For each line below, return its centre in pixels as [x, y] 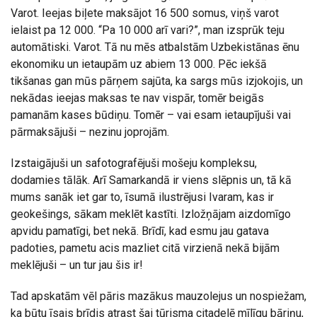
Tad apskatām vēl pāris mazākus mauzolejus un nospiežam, [158, 296]
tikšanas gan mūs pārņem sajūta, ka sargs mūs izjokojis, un [157, 81]
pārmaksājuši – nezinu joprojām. [90, 132]
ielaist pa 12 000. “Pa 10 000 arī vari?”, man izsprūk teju [148, 30]
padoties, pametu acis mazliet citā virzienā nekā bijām [145, 248]
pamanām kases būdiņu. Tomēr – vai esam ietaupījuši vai [151, 115]
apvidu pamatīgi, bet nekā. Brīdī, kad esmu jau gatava [140, 231]
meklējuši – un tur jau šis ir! [77, 265]
